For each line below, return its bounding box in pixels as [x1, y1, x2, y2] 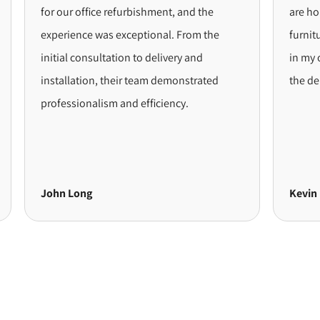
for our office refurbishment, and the [7, 4, 180, 19]
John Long [7, 185, 59, 201]
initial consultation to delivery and [7, 49, 169, 65]
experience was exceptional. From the [7, 26, 186, 42]
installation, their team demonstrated [7, 72, 185, 88]
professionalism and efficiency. [7, 95, 155, 111]
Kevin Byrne [256, 185, 315, 201]
